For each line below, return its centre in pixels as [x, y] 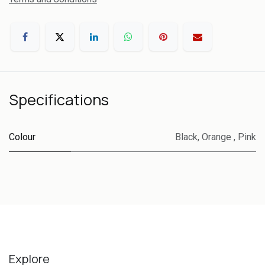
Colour [22, 137]
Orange [218, 137]
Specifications [59, 100]
